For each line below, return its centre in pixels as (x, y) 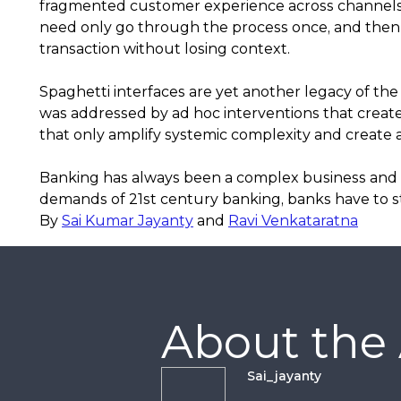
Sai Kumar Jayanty (128, 221)
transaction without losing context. (165, 49)
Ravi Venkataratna (293, 221)
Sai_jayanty (284, 376)
